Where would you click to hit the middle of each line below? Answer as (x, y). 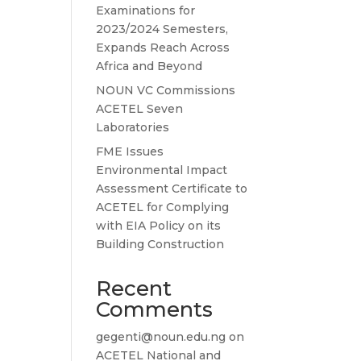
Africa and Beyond (149, 66)
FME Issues (130, 151)
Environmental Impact (162, 170)
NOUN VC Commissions (166, 90)
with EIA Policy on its (159, 226)
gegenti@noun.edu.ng (161, 337)
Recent (134, 288)
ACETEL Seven (140, 109)
